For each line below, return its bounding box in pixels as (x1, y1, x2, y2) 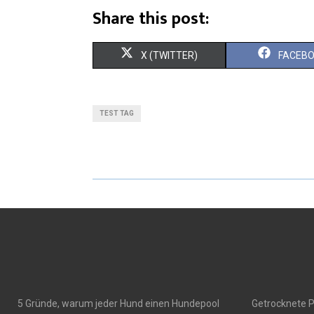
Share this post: (93, 4, 209, 33)
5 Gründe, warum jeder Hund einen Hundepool (18, 297, 219, 309)
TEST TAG (100, 109, 134, 117)
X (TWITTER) (141, 49, 198, 61)
